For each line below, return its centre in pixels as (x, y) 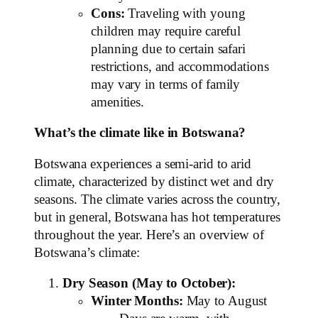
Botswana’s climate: (87, 252)
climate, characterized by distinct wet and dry (154, 181)
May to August (225, 301)
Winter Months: (137, 301)
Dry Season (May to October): (149, 283)
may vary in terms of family (166, 84)
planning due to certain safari (168, 49)
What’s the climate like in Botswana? (140, 133)
